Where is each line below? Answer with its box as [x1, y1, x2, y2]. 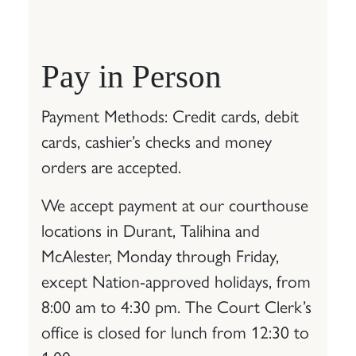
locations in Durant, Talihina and [41, 216, 260, 242]
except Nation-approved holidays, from [41, 267, 311, 292]
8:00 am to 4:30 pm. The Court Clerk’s [41, 292, 311, 318]
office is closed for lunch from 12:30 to [41, 318, 309, 343]
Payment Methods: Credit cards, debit [41, 102, 299, 127]
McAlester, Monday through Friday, [41, 242, 279, 267]
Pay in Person [41, 57, 222, 95]
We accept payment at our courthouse [41, 191, 308, 216]
